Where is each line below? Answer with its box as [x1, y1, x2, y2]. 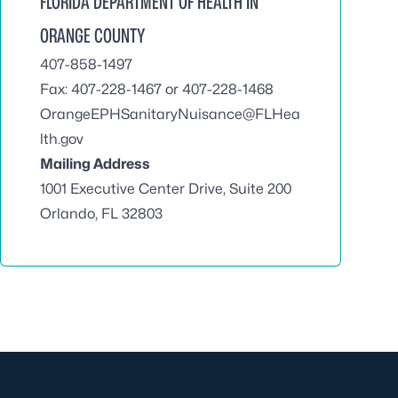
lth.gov [40, 131, 84, 147]
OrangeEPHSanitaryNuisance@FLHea [40, 106, 300, 123]
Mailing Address [40, 155, 150, 172]
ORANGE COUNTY [40, 24, 145, 47]
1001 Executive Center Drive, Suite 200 [40, 180, 291, 197]
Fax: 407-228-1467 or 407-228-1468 [40, 81, 274, 98]
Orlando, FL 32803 [40, 205, 163, 222]
